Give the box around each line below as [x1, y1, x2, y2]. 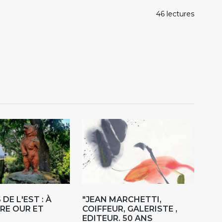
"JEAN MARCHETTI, [82, 195, 162, 205]
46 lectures [156, 9, 194, 18]
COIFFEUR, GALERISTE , [82, 204, 178, 214]
